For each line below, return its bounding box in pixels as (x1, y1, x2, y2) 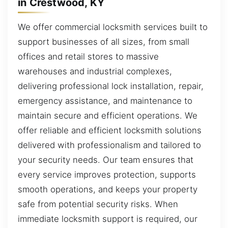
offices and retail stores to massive (18, 51, 159, 62)
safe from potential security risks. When (18, 198, 178, 209)
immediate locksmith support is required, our (18, 213, 197, 224)
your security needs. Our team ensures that (18, 154, 193, 165)
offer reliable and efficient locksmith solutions (18, 125, 202, 135)
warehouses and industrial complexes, (18, 66, 172, 76)
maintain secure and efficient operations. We (18, 110, 197, 121)
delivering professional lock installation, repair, (18, 80, 204, 91)
